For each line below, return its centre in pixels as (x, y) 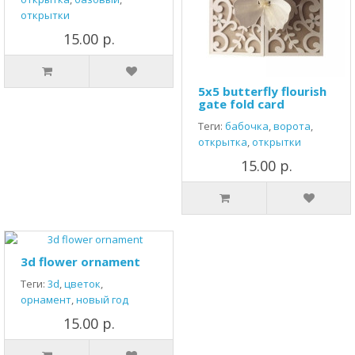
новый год (102, 300)
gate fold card (241, 104)
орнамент (46, 300)
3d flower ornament (80, 261)
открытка (223, 142)
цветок (82, 284)
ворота (292, 126)
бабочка (247, 126)
